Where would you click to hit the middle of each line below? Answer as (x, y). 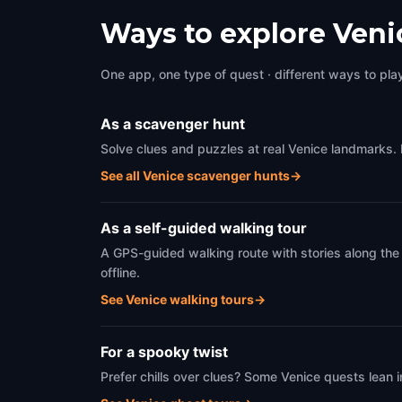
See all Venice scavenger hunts (195, 175)
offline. (120, 272)
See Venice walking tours (177, 299)
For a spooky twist (164, 351)
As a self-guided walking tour (204, 227)
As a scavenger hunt (173, 123)
